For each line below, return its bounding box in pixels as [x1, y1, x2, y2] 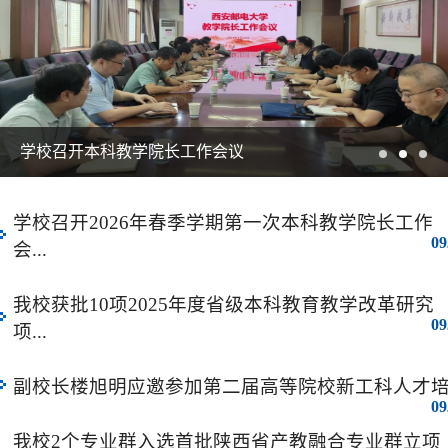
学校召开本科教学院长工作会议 [20, 143, 244, 160]
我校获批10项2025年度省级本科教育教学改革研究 [13, 294, 434, 315]
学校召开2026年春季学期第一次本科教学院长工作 [13, 212, 433, 233]
